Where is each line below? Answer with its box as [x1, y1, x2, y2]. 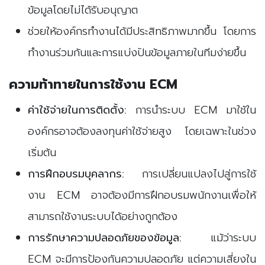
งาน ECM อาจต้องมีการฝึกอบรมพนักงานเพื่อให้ [28, 186, 256, 203]
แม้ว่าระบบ [182, 229, 256, 246]
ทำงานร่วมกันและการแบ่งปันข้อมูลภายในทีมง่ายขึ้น [28, 44, 246, 61]
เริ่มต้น [28, 144, 56, 161]
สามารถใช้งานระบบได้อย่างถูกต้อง [28, 208, 177, 225]
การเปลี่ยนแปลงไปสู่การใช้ [124, 165, 256, 182]
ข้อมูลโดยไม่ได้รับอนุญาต [28, 1, 138, 18]
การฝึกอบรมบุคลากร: [28, 165, 124, 182]
